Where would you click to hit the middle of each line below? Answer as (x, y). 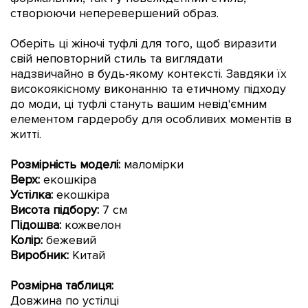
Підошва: (36, 224)
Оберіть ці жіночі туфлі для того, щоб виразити (143, 43)
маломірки (154, 164)
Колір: (28, 240)
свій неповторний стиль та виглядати (117, 58)
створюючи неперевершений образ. (114, 13)
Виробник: (40, 255)
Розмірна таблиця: (62, 285)
